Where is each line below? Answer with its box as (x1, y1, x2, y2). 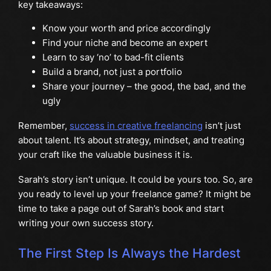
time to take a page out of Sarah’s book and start (18, 202, 224, 214)
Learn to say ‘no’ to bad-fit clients (42, 51, 184, 64)
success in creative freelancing (69, 120, 203, 132)
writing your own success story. (18, 217, 154, 229)
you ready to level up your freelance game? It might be (18, 188, 251, 200)
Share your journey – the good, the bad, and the (42, 80, 246, 93)
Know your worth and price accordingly (42, 22, 211, 34)
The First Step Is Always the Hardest (18, 245, 241, 261)
